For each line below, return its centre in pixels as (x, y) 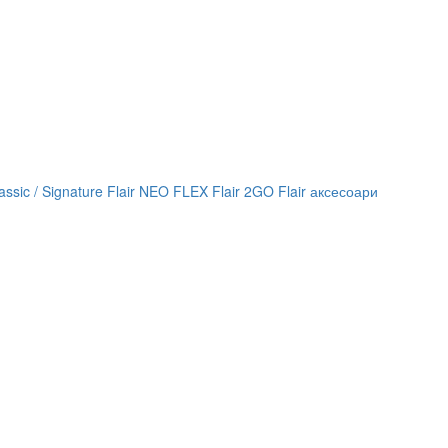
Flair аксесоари (328, 190)
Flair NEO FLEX (157, 190)
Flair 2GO (243, 190)
